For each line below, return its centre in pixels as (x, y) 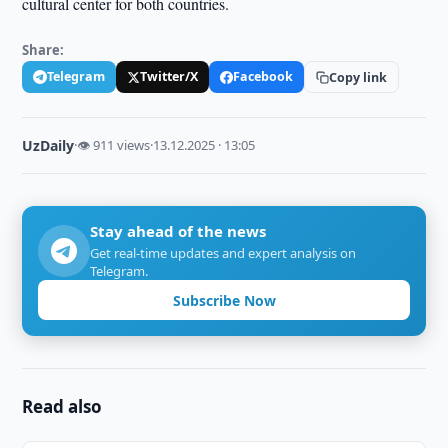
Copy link (358, 77)
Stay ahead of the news (178, 231)
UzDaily (48, 145)
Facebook (263, 76)
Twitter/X (169, 76)
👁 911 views (114, 145)
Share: (43, 50)
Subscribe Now (224, 300)
